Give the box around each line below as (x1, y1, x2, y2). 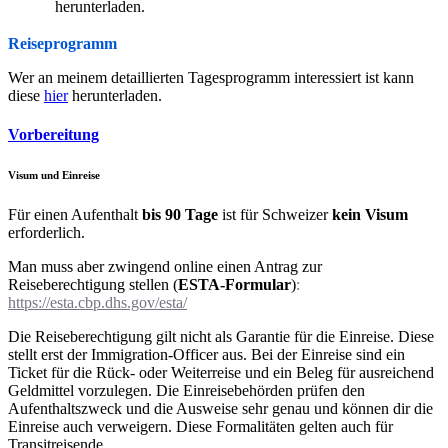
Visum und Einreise (8, 168, 100, 181)
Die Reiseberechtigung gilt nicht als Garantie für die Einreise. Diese (8, 327, 434, 345)
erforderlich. (8, 223, 85, 241)
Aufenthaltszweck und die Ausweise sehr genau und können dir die (8, 399, 433, 417)
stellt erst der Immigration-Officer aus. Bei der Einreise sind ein (8, 345, 405, 363)
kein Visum (332, 205, 408, 223)
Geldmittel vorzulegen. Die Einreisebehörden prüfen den (8, 381, 365, 399)
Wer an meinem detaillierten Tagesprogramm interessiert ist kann (8, 68, 414, 86)
